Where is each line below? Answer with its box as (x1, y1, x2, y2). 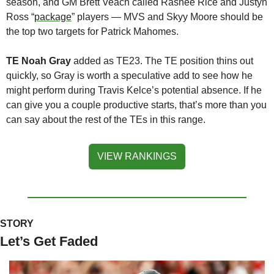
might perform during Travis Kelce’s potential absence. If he (6, 84, 262, 95)
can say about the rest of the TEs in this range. (6, 114, 206, 125)
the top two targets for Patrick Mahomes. (6, 26, 181, 37)
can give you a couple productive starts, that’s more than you (6, 99, 267, 110)
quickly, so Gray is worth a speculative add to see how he (6, 70, 253, 81)
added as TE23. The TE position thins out (71, 55, 253, 66)
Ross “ (6, 11, 34, 22)
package (34, 11, 72, 22)
